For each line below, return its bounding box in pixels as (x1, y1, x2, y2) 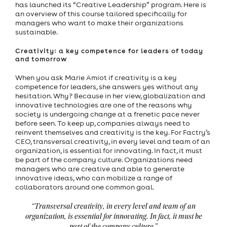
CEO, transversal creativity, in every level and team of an (15, 137, 210, 146)
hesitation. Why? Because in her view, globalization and (15, 91, 205, 101)
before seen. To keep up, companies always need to (15, 119, 190, 128)
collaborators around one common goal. (15, 182, 154, 192)
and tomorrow (15, 55, 67, 63)
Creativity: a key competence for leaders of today (15, 47, 203, 55)
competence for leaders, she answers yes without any (15, 82, 198, 92)
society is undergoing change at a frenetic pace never (15, 109, 200, 119)
